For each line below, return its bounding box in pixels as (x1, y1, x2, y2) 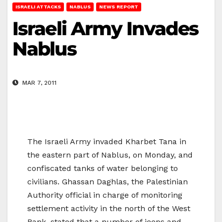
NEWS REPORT (99, 3, 138, 9)
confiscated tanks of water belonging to (27, 164, 178, 173)
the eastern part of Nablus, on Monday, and (27, 150, 193, 160)
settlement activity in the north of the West (27, 204, 190, 214)
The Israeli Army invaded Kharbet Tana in (27, 137, 186, 147)
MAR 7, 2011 (20, 79, 56, 87)
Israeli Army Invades (12, 16, 199, 40)
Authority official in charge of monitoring (27, 190, 182, 200)
